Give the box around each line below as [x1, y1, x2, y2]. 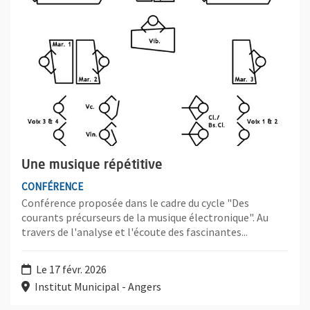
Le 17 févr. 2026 [34, 262, 107, 277]
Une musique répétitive [21, 158, 163, 172]
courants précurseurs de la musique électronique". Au [21, 210, 268, 225]
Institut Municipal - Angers [33, 280, 161, 294]
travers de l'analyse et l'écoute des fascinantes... [21, 225, 248, 239]
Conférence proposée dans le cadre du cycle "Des [21, 196, 249, 210]
